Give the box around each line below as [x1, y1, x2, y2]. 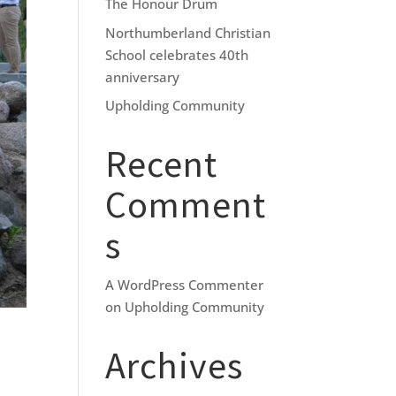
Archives [105, 342, 244, 389]
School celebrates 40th [105, 45, 249, 64]
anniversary [105, 67, 180, 86]
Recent [105, 141, 218, 187]
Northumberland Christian [105, 23, 271, 42]
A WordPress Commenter [105, 276, 264, 294]
